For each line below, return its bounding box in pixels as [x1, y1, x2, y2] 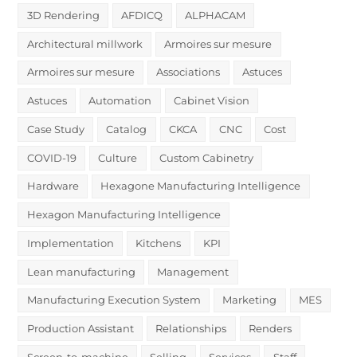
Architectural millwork [26, 37, 143, 50]
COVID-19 [26, 151, 76, 164]
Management [157, 265, 229, 278]
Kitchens [135, 236, 182, 249]
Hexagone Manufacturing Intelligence [100, 179, 301, 193]
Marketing [222, 293, 277, 307]
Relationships [155, 322, 227, 335]
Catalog [106, 122, 147, 135]
